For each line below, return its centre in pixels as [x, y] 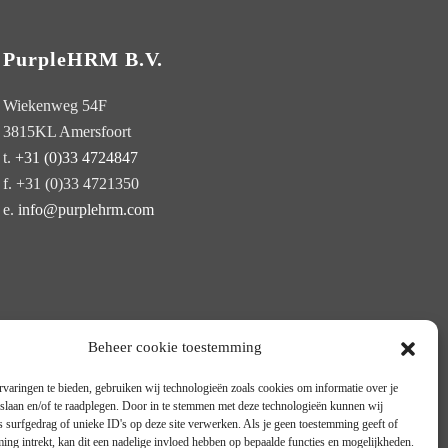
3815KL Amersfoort [66, 131]
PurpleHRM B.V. [82, 59]
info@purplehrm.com [85, 209]
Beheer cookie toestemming [174, 347]
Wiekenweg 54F [54, 105]
